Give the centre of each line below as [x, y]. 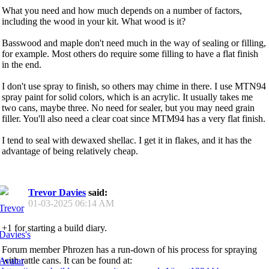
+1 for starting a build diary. [54, 228]
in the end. [22, 64]
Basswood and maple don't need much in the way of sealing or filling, [134, 43]
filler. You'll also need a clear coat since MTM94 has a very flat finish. [134, 118]
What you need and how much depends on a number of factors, [122, 10]
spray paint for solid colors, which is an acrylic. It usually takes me [127, 97]
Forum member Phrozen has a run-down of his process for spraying [129, 249]
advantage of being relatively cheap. [70, 151]
